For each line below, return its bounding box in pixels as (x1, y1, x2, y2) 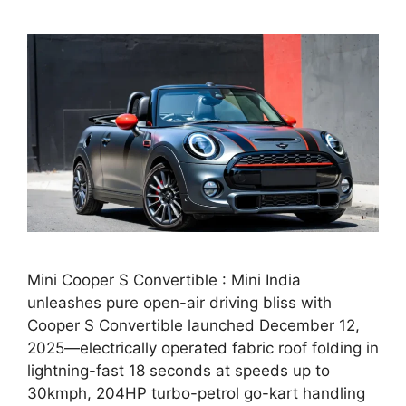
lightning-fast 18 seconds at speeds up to (27, 362, 330, 381)
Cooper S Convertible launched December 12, (27, 316, 360, 335)
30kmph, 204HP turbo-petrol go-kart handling (27, 384, 365, 403)
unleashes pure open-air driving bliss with (27, 294, 332, 313)
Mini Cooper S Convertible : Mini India (27, 271, 301, 290)
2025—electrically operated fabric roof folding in (27, 339, 379, 358)
